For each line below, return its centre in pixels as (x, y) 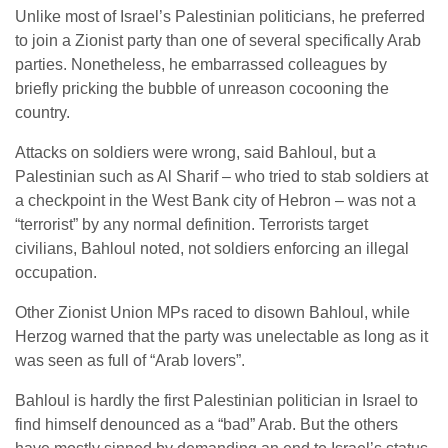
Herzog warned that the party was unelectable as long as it (221, 336)
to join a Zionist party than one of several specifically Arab (218, 40)
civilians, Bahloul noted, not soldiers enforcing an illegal (212, 248)
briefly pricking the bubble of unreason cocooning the (202, 88)
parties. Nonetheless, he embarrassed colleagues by (201, 64)
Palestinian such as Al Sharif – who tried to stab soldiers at (221, 176)
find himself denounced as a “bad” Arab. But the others (206, 424)
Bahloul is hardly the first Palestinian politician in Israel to (216, 400)
